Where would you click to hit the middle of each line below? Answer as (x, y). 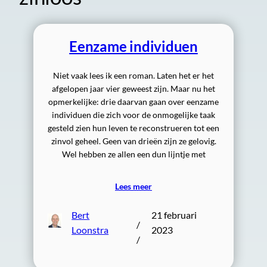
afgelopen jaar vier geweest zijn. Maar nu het (133, 89)
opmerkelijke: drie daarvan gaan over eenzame (133, 102)
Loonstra (90, 230)
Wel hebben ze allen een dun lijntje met (133, 154)
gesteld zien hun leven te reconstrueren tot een (133, 128)
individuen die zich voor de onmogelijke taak (133, 115)
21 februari (174, 215)
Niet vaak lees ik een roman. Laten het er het (133, 75)
